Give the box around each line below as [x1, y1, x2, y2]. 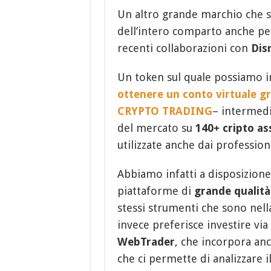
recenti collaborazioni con [117, 41, 251, 54]
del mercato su [117, 121, 195, 134]
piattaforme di [117, 184, 194, 197]
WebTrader [117, 235, 175, 248]
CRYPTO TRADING [117, 104, 212, 117]
